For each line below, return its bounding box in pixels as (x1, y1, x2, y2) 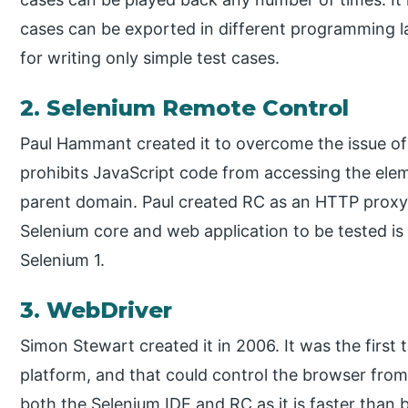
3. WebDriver (20, 297, 173, 324)
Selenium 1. (20, 250, 106, 270)
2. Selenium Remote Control (20, 95, 350, 122)
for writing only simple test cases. (20, 48, 280, 68)
